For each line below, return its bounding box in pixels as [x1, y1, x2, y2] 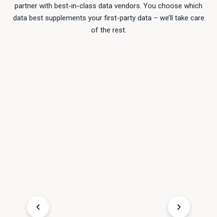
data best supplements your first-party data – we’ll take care [13, 14, 204, 23]
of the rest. [91, 26, 126, 35]
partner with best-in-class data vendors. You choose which [15, 1, 202, 11]
